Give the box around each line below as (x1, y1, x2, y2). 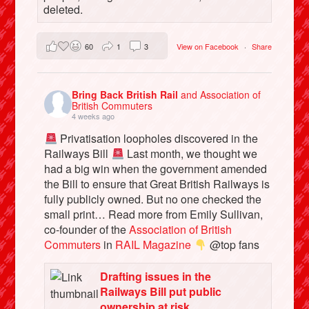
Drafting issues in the (99, 268, 211, 285)
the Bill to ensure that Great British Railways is (44, 176, 270, 192)
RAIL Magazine (115, 237, 192, 253)
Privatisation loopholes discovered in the (57, 130, 258, 147)
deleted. (43, 1, 83, 18)
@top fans (206, 237, 259, 253)
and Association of (181, 88, 261, 102)
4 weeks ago (72, 110, 115, 122)
